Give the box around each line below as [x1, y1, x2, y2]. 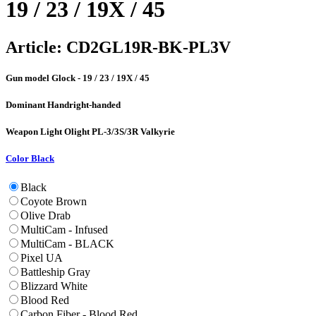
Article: [6, 37, 62, 56]
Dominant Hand [6, 99, 69, 110]
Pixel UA [20, 252, 63, 265]
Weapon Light [6, 126, 64, 138]
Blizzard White [20, 280, 87, 293]
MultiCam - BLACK [20, 238, 114, 250]
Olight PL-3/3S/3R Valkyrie [64, 126, 175, 138]
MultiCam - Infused [20, 224, 108, 236]
